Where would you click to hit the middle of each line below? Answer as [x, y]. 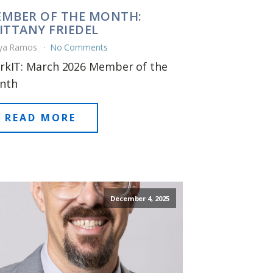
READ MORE [40, 117]
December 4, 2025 [140, 198]
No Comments [79, 47]
